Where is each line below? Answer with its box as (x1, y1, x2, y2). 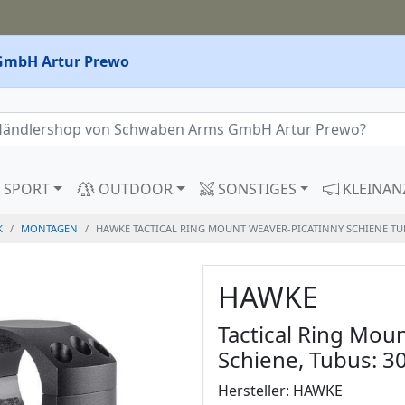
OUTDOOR (95, 178, 174, 199)
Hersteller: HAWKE (218, 380, 343, 400)
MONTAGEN (21, 221, 79, 235)
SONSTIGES (213, 178, 297, 199)
